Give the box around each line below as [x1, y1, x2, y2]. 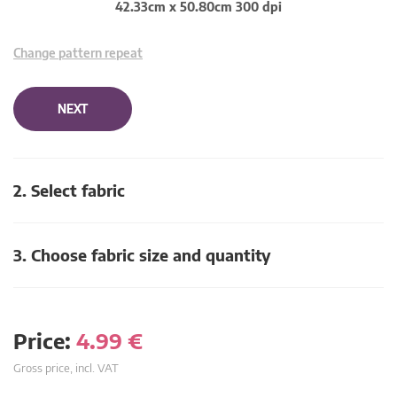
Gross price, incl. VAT [13, 361, 119, 375]
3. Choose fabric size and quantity [13, 245, 271, 265]
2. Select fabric [13, 180, 125, 200]
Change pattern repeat [13, 45, 143, 60]
